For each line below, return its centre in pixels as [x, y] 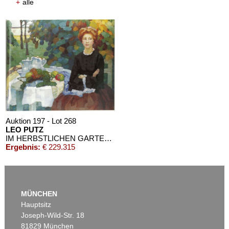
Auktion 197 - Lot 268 [41, 121]
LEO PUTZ [25, 129]
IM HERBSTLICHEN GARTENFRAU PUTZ [108, 138]
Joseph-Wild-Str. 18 [53, 215]
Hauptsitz [36, 204]
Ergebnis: [23, 147]
